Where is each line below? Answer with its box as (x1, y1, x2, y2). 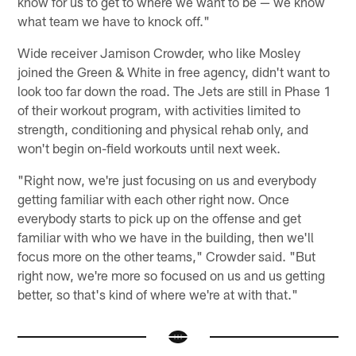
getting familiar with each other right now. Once (17, 190, 290, 207)
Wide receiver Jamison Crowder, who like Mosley (17, 44, 301, 60)
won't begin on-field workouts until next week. (17, 139, 281, 156)
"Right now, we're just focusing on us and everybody (17, 171, 317, 188)
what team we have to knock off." (17, 12, 211, 29)
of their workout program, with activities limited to (17, 101, 301, 118)
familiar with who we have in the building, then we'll (17, 228, 315, 245)
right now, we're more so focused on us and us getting (17, 266, 326, 283)
